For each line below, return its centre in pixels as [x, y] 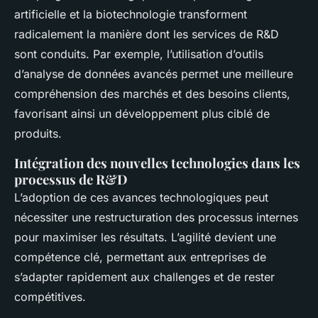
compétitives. [50, 297]
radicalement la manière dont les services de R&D [147, 34]
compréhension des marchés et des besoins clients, [152, 94]
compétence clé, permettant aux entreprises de [140, 257]
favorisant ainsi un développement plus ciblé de [142, 114]
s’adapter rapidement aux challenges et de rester [144, 277]
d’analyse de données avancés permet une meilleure [154, 74]
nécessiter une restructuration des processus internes [156, 218]
